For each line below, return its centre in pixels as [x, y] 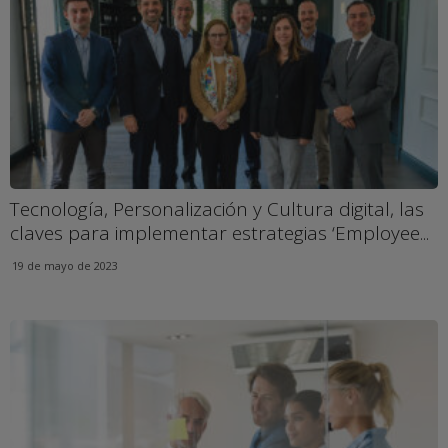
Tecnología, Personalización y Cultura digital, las [217, 209]
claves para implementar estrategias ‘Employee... [219, 233]
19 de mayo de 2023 [65, 266]
